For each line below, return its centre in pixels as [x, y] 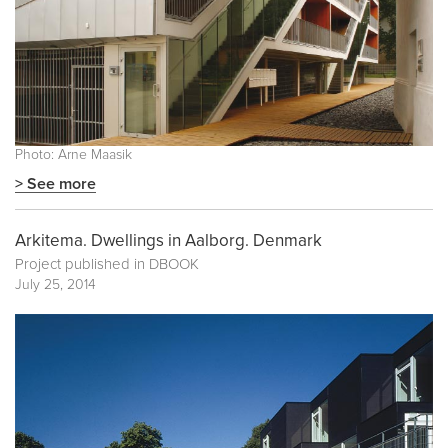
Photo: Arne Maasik [73, 155]
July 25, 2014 [55, 285]
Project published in [82, 265]
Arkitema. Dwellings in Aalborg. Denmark [168, 242]
